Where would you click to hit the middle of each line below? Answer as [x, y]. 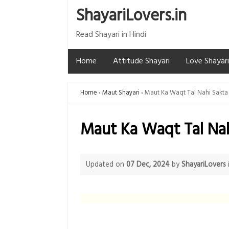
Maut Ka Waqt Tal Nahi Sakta [186, 93]
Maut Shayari [121, 93]
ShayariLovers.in [131, 16]
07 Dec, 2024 [148, 165]
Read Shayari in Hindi [111, 35]
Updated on [106, 165]
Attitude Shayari [141, 61]
